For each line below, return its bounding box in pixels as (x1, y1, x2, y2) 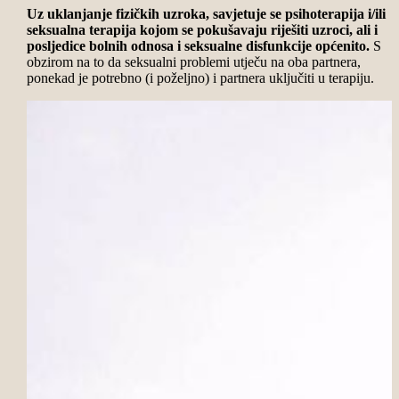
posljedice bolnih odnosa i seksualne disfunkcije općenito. (26, 37, 370, 53)
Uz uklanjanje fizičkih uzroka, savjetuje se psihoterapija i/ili (26, 5, 386, 21)
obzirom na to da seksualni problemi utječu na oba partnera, (26, 53, 361, 69)
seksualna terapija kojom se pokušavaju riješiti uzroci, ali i (26, 21, 378, 37)
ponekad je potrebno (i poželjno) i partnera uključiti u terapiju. (26, 69, 374, 85)
